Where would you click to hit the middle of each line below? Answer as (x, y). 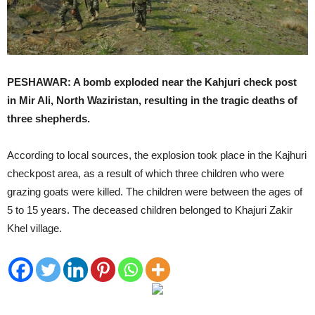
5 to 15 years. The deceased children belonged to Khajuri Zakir (150, 210)
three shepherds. (49, 118)
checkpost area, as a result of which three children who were (146, 173)
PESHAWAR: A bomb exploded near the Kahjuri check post (152, 82)
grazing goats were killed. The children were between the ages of (155, 191)
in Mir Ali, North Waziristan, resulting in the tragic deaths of (152, 100)
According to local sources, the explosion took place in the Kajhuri (157, 155)
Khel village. (34, 228)
